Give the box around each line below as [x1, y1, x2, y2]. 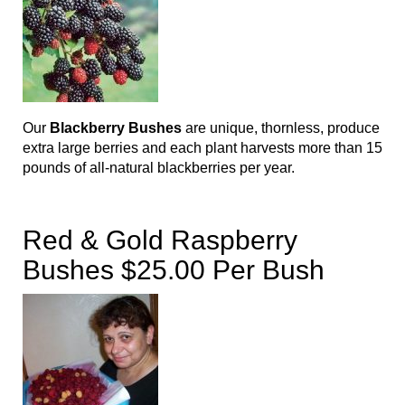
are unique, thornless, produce [182, 120, 380, 137]
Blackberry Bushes [50, 120, 182, 137]
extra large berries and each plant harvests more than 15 [23, 140, 382, 156]
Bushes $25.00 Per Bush [23, 255, 325, 286]
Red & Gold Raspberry [23, 225, 297, 256]
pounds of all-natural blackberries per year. [23, 160, 295, 176]
